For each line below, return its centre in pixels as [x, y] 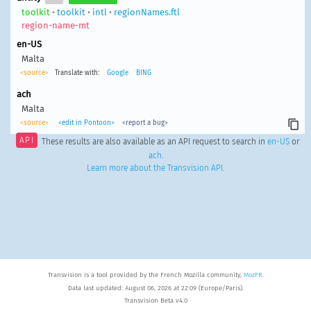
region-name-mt [55, 25]
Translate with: [77, 73]
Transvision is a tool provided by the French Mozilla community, [145, 275]
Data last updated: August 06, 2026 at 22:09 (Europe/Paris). [155, 288]
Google [117, 73]
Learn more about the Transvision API [155, 168]
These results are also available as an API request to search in [154, 141]
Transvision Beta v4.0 [155, 301]
